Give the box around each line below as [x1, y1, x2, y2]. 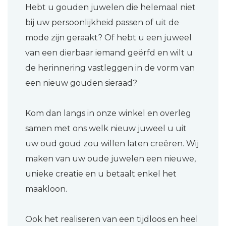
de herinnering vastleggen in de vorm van [25, 63, 195, 73]
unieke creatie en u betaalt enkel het [25, 169, 177, 179]
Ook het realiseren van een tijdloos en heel [25, 214, 198, 224]
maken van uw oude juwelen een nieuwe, [25, 154, 196, 164]
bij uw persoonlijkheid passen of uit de [25, 18, 179, 28]
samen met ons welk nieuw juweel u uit [25, 124, 187, 134]
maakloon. [25, 184, 67, 194]
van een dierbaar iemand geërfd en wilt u [25, 48, 193, 58]
